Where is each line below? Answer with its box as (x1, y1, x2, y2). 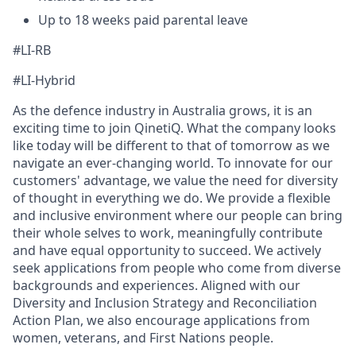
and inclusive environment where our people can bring (13, 207, 342, 224)
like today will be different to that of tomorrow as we (13, 137, 330, 154)
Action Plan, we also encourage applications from (13, 311, 310, 329)
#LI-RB (13, 41, 51, 59)
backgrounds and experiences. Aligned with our (13, 277, 300, 294)
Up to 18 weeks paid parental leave (38, 11, 248, 29)
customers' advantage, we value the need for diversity (13, 172, 338, 189)
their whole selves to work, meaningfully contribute (13, 224, 323, 242)
